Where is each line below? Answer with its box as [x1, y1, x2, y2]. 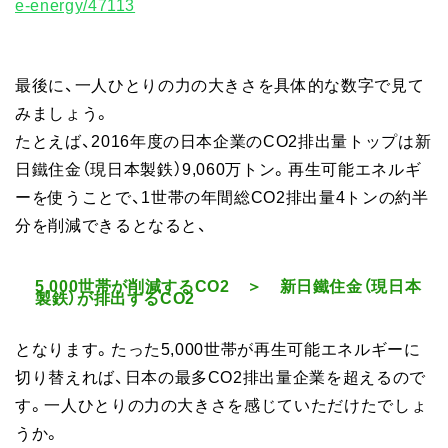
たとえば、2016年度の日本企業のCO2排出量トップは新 [15, 128, 432, 153]
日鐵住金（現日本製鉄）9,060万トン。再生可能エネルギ [15, 156, 422, 181]
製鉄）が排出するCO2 [35, 285, 196, 310]
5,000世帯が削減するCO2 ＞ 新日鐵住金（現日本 [35, 273, 422, 298]
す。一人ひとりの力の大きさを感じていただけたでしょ [15, 391, 428, 416]
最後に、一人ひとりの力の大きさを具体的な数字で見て [15, 72, 425, 97]
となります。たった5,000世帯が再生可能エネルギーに [15, 335, 421, 360]
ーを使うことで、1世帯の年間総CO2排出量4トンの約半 [15, 184, 429, 209]
